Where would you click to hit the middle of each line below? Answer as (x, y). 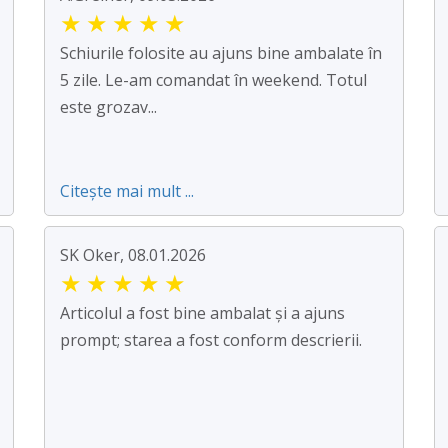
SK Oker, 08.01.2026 (133, 255)
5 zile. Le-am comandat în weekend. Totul (213, 80)
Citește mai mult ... (127, 191)
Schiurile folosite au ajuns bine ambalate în (221, 53)
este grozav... (108, 107)
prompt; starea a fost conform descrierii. (211, 340)
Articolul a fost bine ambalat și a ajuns (202, 313)
